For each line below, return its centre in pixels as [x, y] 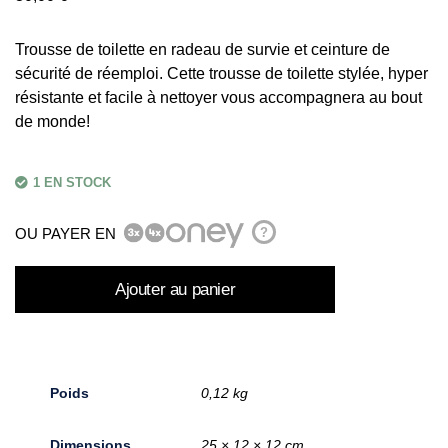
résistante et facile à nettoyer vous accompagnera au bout [218, 97]
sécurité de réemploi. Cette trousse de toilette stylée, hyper [221, 73]
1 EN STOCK [72, 182]
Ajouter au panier [175, 289]
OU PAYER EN [65, 233]
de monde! [52, 121]
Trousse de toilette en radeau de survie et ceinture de [202, 49]
